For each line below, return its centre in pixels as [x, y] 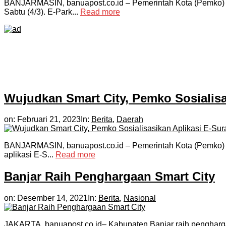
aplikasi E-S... [30, 155]
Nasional [140, 198]
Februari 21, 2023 [49, 120]
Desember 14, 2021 [52, 198]
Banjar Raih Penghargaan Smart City [109, 177]
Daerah [130, 120]
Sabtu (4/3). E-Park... [42, 12]
